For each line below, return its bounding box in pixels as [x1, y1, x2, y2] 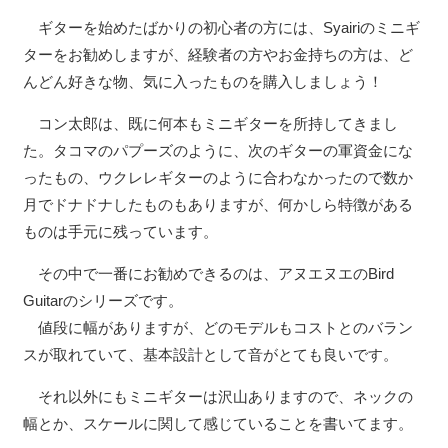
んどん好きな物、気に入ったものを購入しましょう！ [22, 72, 383, 90]
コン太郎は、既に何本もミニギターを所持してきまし [22, 114, 398, 132]
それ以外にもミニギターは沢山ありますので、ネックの [22, 387, 413, 405]
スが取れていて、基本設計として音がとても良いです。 [22, 345, 398, 363]
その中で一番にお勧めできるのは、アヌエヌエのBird [22, 264, 394, 282]
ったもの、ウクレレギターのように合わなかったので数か [22, 168, 413, 186]
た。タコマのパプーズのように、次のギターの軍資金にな [22, 141, 413, 159]
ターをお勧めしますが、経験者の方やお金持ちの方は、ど [22, 45, 413, 63]
